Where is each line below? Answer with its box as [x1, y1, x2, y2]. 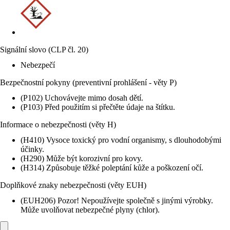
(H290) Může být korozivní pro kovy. [21, 154, 143, 163]
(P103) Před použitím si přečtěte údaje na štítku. [21, 103, 175, 111]
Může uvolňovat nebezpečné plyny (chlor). [21, 205, 160, 214]
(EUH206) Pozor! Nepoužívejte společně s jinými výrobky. [21, 196, 213, 205]
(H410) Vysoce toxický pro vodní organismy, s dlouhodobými [21, 136, 221, 144]
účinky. [21, 145, 44, 154]
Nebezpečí [21, 61, 55, 69]
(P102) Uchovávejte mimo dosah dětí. [21, 93, 143, 102]
